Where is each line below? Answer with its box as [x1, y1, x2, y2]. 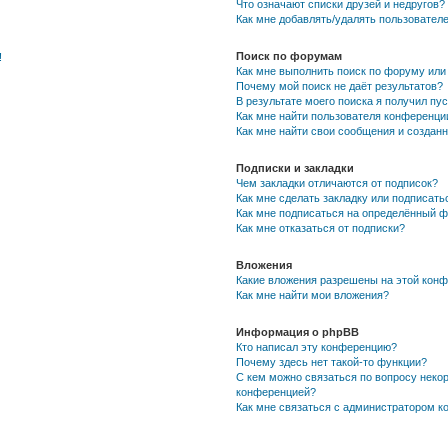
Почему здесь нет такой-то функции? [236, 356, 428, 368]
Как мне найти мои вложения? [236, 289, 390, 301]
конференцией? [236, 386, 317, 398]
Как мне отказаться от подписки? [236, 222, 406, 234]
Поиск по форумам [236, 50, 343, 62]
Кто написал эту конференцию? [236, 341, 398, 353]
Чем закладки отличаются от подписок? [236, 177, 439, 189]
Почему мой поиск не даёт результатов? [236, 80, 444, 92]
